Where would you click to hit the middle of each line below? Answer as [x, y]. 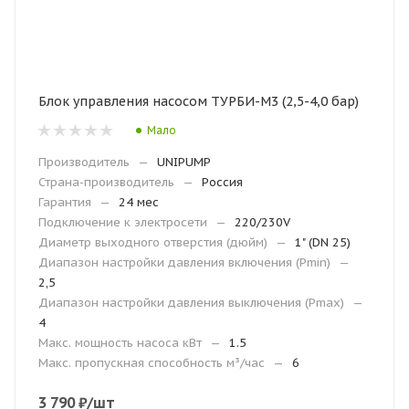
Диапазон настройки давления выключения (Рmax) [191, 303]
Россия [222, 182]
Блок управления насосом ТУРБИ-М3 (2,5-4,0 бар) [199, 101]
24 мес [139, 202]
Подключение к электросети [123, 222]
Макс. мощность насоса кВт [120, 343]
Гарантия [65, 202]
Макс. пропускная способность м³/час [152, 363]
